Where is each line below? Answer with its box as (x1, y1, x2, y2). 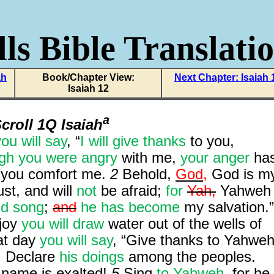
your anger (180, 149, 250, 166)
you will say (40, 232, 113, 248)
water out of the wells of (104, 215, 262, 232)
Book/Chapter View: (42, 72, 135, 83)
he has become (81, 199, 180, 215)
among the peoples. (124, 248, 256, 265)
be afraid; (101, 182, 166, 199)
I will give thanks (80, 133, 186, 149)
